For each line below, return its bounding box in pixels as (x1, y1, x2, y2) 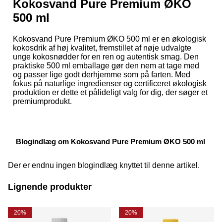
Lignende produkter (8, 181, 92, 192)
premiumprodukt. (13, 97, 72, 106)
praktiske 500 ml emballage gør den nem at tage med (13, 61, 199, 70)
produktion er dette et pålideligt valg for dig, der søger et (13, 88, 208, 97)
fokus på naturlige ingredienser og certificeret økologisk (13, 79, 207, 88)
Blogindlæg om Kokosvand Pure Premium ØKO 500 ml (16, 137, 205, 146)
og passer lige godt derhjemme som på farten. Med (13, 70, 190, 79)
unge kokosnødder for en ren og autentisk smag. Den (13, 52, 199, 61)
